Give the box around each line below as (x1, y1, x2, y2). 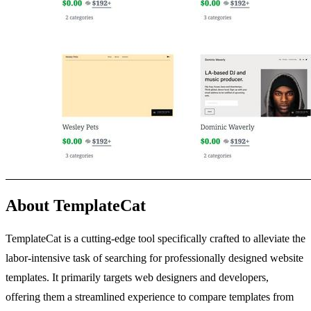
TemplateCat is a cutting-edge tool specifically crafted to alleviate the (6, 232, 305, 244)
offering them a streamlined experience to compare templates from (6, 290, 294, 303)
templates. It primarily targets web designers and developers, (6, 271, 269, 283)
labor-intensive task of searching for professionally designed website (6, 251, 303, 264)
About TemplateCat (6, 196, 146, 215)
